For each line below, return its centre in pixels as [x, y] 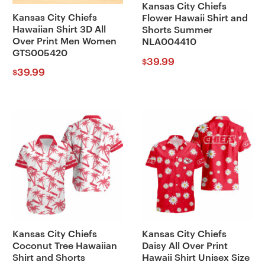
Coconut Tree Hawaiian [64, 246]
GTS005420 [40, 53]
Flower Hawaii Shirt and [195, 19]
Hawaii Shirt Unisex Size [195, 258]
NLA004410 [169, 42]
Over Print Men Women [64, 41]
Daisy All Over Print [185, 246]
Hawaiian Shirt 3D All [59, 29]
